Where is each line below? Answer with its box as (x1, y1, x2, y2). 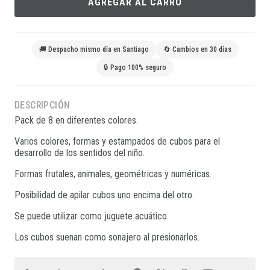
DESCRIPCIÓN (14, 99, 71, 111)
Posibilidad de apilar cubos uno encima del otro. (14, 189, 194, 201)
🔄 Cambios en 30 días (163, 45, 231, 54)
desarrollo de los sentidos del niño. (14, 147, 145, 159)
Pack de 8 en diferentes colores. (14, 115, 138, 127)
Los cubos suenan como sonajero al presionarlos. (14, 231, 199, 243)
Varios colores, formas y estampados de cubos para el (14, 136, 220, 148)
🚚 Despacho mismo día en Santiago (39, 45, 149, 54)
